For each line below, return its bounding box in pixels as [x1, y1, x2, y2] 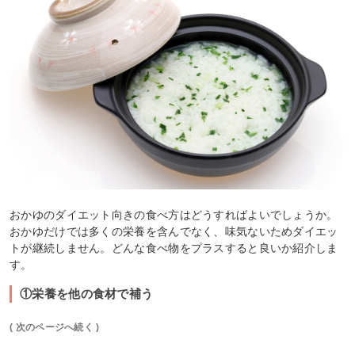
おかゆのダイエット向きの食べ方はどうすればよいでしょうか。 [10, 208, 338, 221]
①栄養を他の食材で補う [20, 286, 154, 300]
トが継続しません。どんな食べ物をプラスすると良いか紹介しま [10, 241, 338, 254]
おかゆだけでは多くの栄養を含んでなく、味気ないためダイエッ [10, 224, 338, 238]
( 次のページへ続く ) [10, 321, 100, 333]
